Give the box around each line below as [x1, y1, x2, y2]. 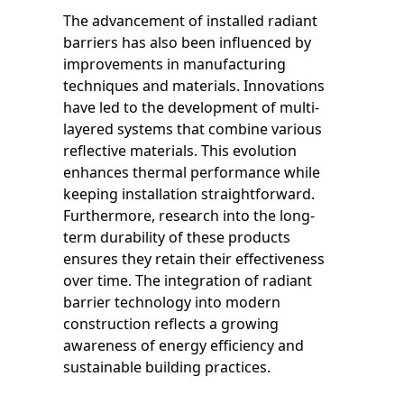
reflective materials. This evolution [63, 140, 297, 161]
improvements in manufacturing [63, 53, 286, 74]
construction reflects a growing [63, 313, 279, 334]
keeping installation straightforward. [63, 183, 315, 204]
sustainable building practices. [63, 356, 271, 377]
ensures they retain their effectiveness [63, 248, 325, 269]
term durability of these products [63, 226, 290, 247]
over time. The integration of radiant [63, 270, 312, 290]
